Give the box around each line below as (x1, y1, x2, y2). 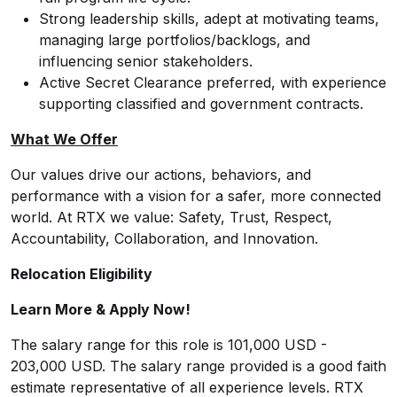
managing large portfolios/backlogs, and (39, 31, 310, 49)
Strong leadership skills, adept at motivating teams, (39, 10, 379, 27)
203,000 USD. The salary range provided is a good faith (11, 357, 386, 375)
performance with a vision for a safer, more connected (11, 187, 381, 205)
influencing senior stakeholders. (39, 52, 253, 70)
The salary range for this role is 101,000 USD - (11, 336, 327, 354)
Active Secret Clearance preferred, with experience (39, 74, 386, 91)
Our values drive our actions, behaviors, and (11, 166, 311, 183)
